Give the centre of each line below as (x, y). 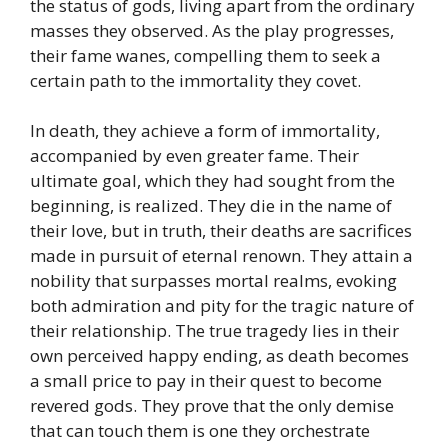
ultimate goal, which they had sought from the (212, 181)
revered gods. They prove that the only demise (212, 406)
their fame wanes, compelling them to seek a (205, 55)
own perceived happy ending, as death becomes (219, 356)
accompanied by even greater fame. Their (194, 156)
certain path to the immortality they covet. (195, 80)
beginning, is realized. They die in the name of (211, 206)
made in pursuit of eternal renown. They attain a (221, 256)
